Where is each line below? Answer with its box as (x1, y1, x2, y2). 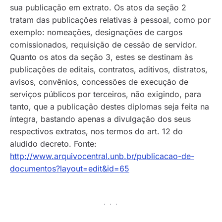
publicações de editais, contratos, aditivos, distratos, (10, 64, 208, 75)
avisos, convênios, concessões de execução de (10, 77, 188, 87)
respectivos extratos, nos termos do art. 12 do (10, 126, 183, 137)
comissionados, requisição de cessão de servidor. (10, 40, 197, 50)
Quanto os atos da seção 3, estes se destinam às (10, 52, 193, 62)
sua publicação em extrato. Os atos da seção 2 (10, 2, 186, 13)
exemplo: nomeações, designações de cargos (10, 27, 182, 38)
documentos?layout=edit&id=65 (10, 164, 129, 174)
